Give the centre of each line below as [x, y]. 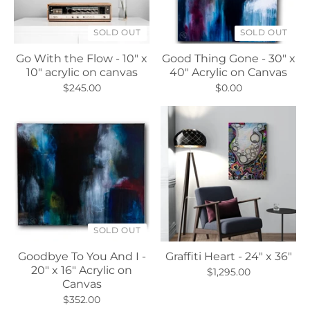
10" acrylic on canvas [82, 72]
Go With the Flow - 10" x [82, 58]
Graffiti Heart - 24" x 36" [228, 256]
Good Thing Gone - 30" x [228, 58]
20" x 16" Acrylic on [82, 270]
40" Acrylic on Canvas [228, 72]
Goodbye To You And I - [82, 256]
